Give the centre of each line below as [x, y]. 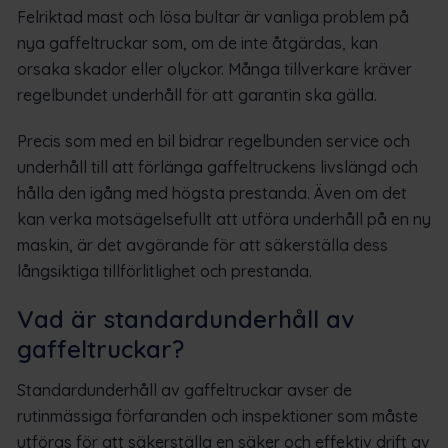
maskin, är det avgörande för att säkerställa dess [202, 244]
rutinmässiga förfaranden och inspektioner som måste [217, 415]
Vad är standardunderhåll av [185, 318]
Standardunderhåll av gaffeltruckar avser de [184, 389]
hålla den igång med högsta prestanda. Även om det [212, 192]
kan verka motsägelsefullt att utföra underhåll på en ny [224, 218]
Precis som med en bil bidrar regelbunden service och [213, 140]
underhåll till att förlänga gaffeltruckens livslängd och [217, 166]
